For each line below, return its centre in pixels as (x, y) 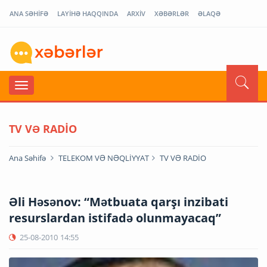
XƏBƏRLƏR (172, 13)
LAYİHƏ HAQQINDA (88, 13)
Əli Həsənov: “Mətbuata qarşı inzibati (119, 201)
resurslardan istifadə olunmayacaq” (115, 218)
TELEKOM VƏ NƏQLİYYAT (104, 158)
